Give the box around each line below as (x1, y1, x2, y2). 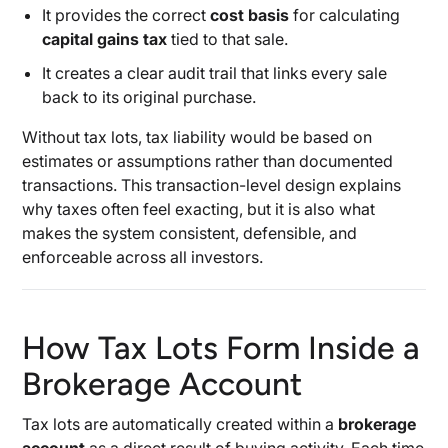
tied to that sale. (167, 29, 289, 49)
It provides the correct (42, 5, 211, 25)
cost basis (210, 5, 290, 25)
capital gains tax (42, 29, 168, 49)
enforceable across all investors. (22, 247, 264, 267)
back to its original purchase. (42, 87, 257, 107)
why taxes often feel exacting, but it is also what (22, 199, 376, 219)
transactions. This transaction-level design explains (22, 175, 402, 195)
